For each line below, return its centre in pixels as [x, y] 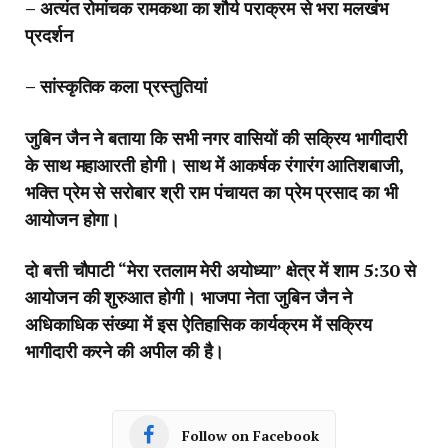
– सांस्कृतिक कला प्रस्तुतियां [116, 86]
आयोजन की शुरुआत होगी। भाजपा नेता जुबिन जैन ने [189, 297]
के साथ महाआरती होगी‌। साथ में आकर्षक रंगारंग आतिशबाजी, [214, 164]
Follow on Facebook [250, 435]
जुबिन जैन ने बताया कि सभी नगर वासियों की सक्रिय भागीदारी [216, 137]
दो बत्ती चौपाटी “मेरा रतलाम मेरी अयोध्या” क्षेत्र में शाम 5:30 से [220, 270]
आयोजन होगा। [73, 218]
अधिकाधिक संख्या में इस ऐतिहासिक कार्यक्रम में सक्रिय [199, 324]
